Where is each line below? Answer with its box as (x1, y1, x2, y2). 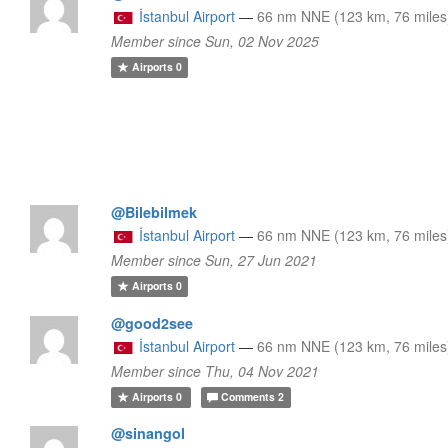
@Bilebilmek (111, 201, 198, 222)
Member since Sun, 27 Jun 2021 (111, 249, 318, 270)
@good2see (111, 312, 194, 333)
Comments (221, 389, 276, 405)
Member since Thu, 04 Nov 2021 (111, 360, 320, 381)
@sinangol (111, 422, 186, 443)
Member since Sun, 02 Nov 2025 (111, 30, 320, 51)
